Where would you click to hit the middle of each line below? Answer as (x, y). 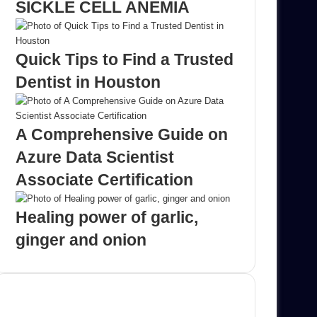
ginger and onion (81, 240)
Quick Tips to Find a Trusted (125, 60)
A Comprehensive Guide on (122, 135)
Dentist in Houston (88, 82)
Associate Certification (104, 180)
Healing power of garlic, (107, 218)
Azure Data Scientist (95, 157)
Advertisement (57, 304)
